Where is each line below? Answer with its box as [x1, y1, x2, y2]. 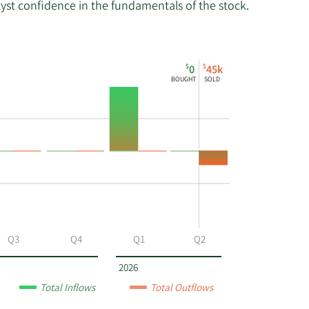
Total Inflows [40, 281, 97, 297]
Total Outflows [150, 281, 215, 297]
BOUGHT [171, 75, 197, 86]
